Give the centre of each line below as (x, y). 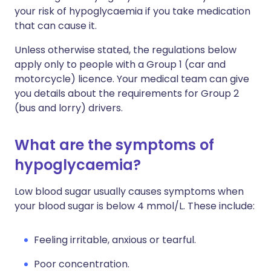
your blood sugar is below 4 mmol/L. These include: (135, 206)
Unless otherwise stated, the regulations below (126, 50)
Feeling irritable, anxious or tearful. (115, 240)
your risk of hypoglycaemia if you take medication (132, 11)
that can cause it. (56, 26)
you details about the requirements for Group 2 (127, 93)
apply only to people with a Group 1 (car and (120, 64)
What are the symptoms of (114, 145)
